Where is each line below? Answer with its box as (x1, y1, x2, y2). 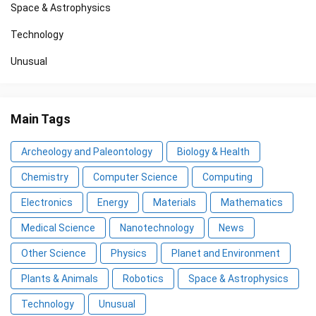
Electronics (21, 196, 73, 208)
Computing (202, 171, 253, 183)
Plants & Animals (21, 272, 98, 284)
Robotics (123, 272, 164, 284)
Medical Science (21, 221, 95, 233)
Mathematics (221, 196, 283, 208)
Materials (153, 196, 196, 208)
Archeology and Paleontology (21, 145, 152, 157)
